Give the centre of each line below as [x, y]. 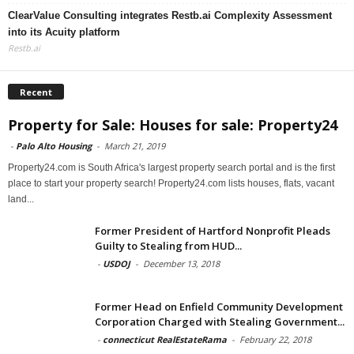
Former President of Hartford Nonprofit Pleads [213, 231]
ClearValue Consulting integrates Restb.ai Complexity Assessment [170, 15]
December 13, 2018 [181, 264]
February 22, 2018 [275, 340]
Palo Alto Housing [54, 146]
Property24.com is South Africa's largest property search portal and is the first [171, 168]
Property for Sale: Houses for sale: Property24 [173, 125]
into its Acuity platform [64, 32]
